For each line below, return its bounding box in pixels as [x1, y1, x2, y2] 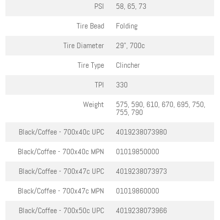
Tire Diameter [63, 40, 105, 51]
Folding [116, 21, 138, 31]
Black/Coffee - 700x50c [19, 205, 92, 216]
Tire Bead [77, 21, 105, 31]
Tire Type [78, 60, 105, 71]
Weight [83, 99, 105, 110]
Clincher [116, 60, 140, 71]
